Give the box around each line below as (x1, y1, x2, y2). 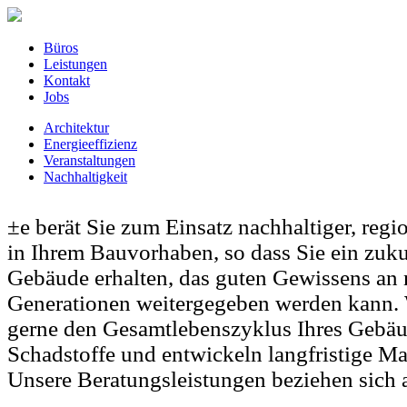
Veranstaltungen (44, 153, 135, 168)
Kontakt (44, 73, 90, 88)
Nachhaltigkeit (44, 169, 127, 184)
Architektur (44, 120, 109, 135)
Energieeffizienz (44, 136, 137, 152)
